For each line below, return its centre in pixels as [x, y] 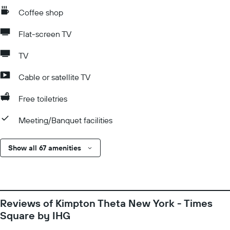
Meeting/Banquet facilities [65, 120]
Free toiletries [43, 99]
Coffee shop [41, 12]
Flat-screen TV [45, 34]
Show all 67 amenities [45, 148]
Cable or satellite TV [54, 77]
